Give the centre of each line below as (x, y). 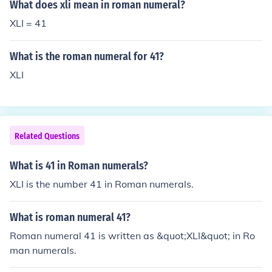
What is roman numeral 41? (70, 217)
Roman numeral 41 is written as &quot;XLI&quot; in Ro (132, 236)
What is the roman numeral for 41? (87, 56)
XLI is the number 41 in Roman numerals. (102, 184)
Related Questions (47, 136)
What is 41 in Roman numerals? (79, 166)
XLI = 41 (28, 23)
